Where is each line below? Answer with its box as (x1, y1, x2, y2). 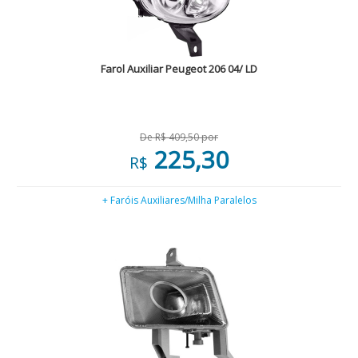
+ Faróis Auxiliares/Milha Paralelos (101, 193, 257, 207)
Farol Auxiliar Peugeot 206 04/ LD (101, 62, 257, 76)
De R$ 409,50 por (140, 130, 218, 144)
